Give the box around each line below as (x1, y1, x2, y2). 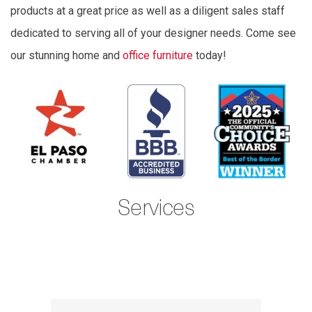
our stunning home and (10, 49, 123, 63)
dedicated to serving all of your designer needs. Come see (10, 26, 296, 40)
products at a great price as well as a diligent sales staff (10, 4, 285, 18)
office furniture (123, 49, 193, 63)
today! (193, 49, 226, 63)
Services (118, 198, 194, 221)
